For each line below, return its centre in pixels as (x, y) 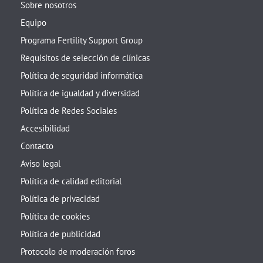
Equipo (33, 23)
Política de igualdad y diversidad (80, 93)
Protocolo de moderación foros (78, 252)
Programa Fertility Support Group (82, 41)
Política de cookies (55, 217)
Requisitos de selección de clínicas (85, 58)
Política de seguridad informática (82, 76)
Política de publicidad (60, 234)
